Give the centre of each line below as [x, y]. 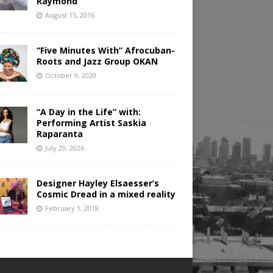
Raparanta [59, 134]
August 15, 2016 [69, 15]
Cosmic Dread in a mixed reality [106, 194]
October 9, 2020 [70, 76]
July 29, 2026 [64, 148]
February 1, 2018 [72, 208]
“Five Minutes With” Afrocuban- [105, 51]
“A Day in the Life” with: [88, 112]
